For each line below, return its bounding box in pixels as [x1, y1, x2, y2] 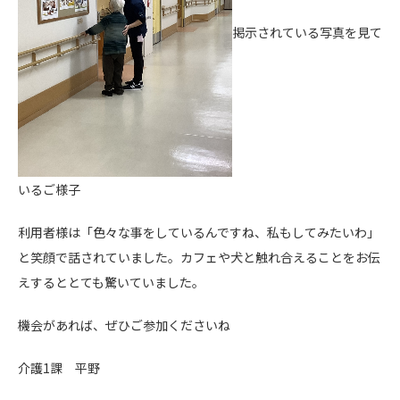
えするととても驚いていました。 [18, 273, 204, 291]
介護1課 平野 [18, 359, 100, 377]
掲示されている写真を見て [232, 22, 382, 41]
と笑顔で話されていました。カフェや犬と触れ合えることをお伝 [18, 248, 380, 266]
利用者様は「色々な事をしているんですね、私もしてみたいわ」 [18, 223, 379, 241]
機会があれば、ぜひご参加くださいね [18, 316, 230, 334]
